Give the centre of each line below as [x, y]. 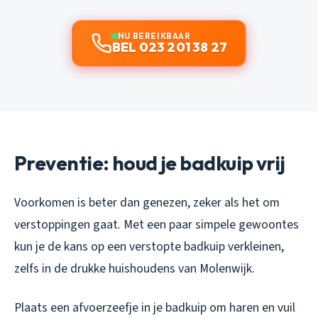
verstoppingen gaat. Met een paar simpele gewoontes [157, 225]
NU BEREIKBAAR [154, 36]
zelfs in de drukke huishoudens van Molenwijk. [135, 269]
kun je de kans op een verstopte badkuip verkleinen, [149, 247]
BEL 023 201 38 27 [170, 48]
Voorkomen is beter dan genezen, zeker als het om [147, 203]
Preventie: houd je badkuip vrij [150, 163]
